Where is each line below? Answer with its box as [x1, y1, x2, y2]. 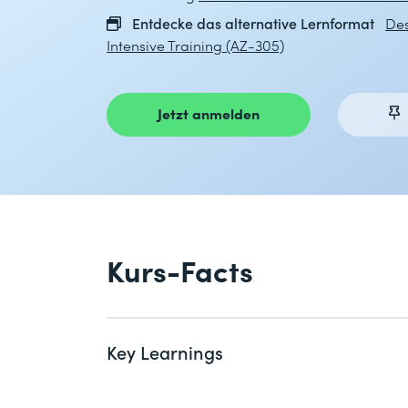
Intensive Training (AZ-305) [107, 36, 284, 55]
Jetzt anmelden [158, 103, 260, 123]
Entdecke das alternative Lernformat [128, 14, 378, 33]
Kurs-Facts [107, 249, 253, 291]
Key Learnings [107, 339, 223, 364]
